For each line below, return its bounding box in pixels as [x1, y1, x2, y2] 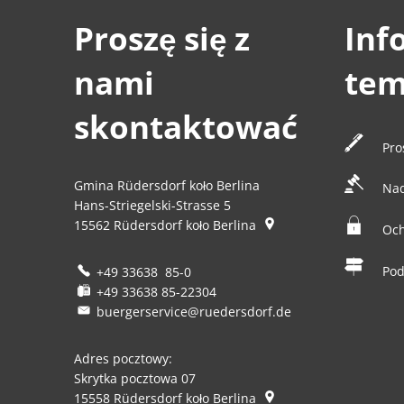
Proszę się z [74, 16, 250, 60]
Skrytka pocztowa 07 [74, 369, 196, 387]
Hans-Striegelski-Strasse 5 [74, 196, 231, 214]
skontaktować [74, 105, 298, 148]
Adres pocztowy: [74, 349, 172, 367]
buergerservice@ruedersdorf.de [96, 302, 291, 320]
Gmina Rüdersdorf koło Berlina [74, 176, 260, 194]
